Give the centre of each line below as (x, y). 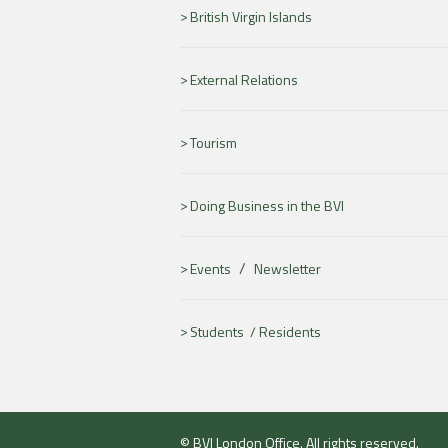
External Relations (244, 80)
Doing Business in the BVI (267, 206)
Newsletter (287, 269)
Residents (290, 332)
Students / (224, 332)
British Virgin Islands (251, 17)
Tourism (213, 143)
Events (210, 269)
